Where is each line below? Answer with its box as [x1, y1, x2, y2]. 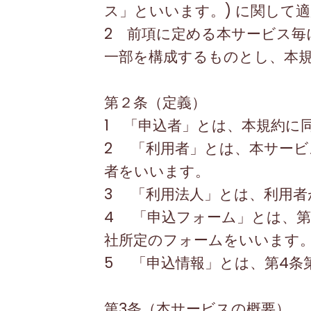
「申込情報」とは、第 [112, 253, 279, 273]
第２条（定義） [103, 92, 206, 112]
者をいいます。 [103, 161, 210, 181]
